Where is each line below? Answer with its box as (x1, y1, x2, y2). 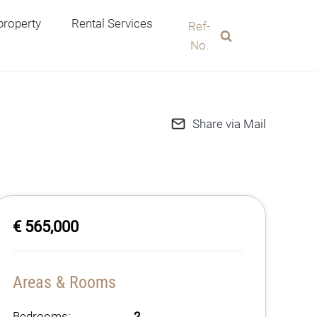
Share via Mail (192, 117, 266, 131)
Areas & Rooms (12, 272, 116, 292)
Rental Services (71, 16, 153, 30)
